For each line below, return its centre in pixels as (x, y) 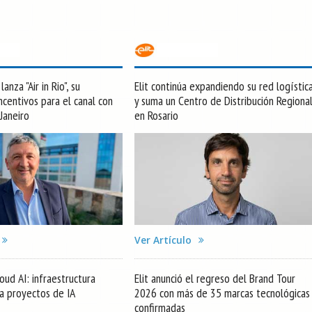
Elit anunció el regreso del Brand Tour (215, 279)
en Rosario (156, 115)
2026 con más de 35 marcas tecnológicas (222, 293)
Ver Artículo (163, 240)
